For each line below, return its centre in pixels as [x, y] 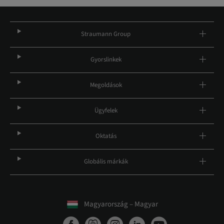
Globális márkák [106, 161]
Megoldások [106, 85]
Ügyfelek [106, 110]
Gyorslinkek [106, 59]
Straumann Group [106, 34]
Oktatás [106, 136]
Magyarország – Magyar [121, 204]
